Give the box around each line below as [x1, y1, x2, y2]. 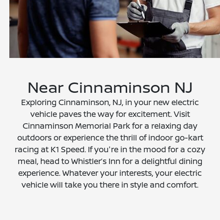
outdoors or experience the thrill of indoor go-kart [17, 132, 203, 143]
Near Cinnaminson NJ [27, 76, 193, 98]
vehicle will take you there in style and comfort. [22, 179, 198, 191]
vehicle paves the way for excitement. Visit [30, 109, 190, 120]
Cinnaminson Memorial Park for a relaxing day [23, 120, 197, 132]
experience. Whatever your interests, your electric [18, 167, 202, 179]
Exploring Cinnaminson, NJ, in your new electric [21, 97, 199, 108]
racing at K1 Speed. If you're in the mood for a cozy [15, 144, 205, 155]
